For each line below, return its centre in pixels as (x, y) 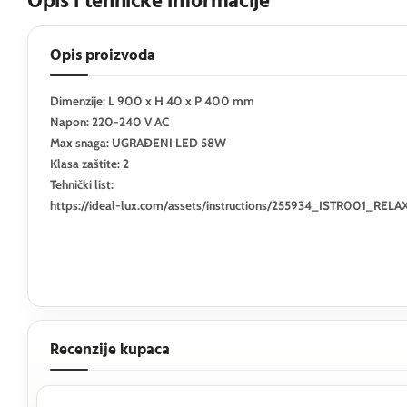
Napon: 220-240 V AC (109, 121)
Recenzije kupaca (110, 350)
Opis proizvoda (103, 55)
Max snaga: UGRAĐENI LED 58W (138, 142)
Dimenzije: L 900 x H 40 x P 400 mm (152, 100)
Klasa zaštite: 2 (89, 163)
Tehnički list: (82, 184)
